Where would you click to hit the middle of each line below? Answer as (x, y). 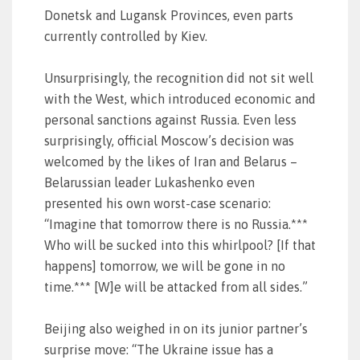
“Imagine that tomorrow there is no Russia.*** (176, 224)
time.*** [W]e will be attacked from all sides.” (176, 287)
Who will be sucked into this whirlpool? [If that (180, 245)
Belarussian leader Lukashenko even (149, 182)
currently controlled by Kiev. (126, 36)
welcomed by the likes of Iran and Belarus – (171, 162)
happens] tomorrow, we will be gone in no (165, 266)
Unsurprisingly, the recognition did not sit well (179, 78)
